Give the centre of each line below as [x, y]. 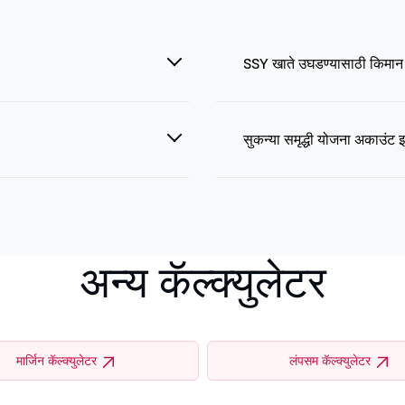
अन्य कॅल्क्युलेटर [202, 282]
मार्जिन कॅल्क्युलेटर [56, 361]
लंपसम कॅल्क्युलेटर [330, 361]
